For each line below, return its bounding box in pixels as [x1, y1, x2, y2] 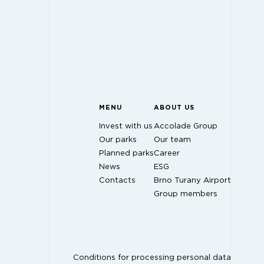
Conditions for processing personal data [73, 253, 231, 262]
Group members [154, 190, 217, 198]
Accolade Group [154, 122, 217, 130]
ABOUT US [154, 104, 194, 111]
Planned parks [99, 149, 154, 157]
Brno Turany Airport [154, 176, 231, 184]
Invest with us [99, 122, 153, 130]
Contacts [99, 176, 136, 184]
